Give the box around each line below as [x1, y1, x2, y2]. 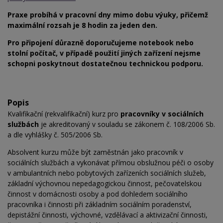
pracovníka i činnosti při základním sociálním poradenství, [7, 200, 192, 210]
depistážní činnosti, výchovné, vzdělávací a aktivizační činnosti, [7, 210, 208, 220]
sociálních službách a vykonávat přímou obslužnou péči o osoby [7, 158, 214, 168]
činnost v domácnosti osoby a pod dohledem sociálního [7, 189, 188, 199]
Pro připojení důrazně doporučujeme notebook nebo [7, 38, 194, 48]
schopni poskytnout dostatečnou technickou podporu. [7, 59, 203, 69]
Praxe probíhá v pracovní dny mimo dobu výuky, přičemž [7, 10, 208, 20]
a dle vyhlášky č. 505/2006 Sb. [7, 130, 103, 140]
